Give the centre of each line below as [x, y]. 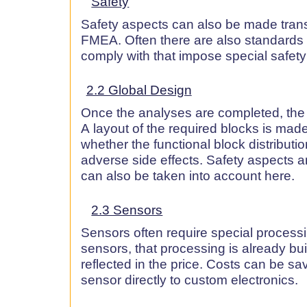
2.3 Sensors [127, 210]
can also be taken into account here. [188, 175]
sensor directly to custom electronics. [189, 280]
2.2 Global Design [139, 90]
